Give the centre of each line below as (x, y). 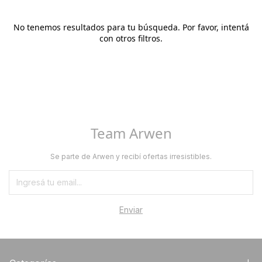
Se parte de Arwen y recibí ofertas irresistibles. (131, 156)
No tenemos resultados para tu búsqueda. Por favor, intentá (131, 27)
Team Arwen (131, 133)
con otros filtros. (131, 38)
